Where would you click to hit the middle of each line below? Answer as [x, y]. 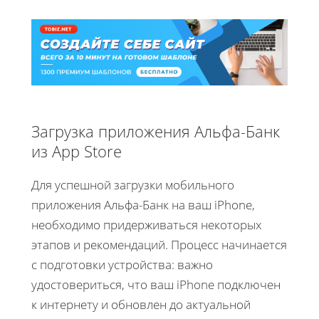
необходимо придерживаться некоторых [146, 224]
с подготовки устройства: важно [122, 264]
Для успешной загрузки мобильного [133, 184]
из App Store [77, 151]
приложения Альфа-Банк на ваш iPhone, [143, 204]
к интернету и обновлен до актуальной [141, 304]
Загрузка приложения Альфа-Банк [156, 131]
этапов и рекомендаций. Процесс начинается [159, 244]
